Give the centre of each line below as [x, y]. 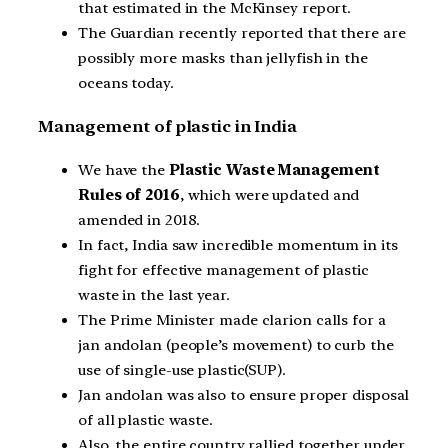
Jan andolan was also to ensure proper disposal [244, 394]
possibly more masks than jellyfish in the [223, 58]
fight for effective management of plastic [223, 269]
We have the [123, 169]
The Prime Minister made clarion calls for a [232, 319]
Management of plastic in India [167, 126]
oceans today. [126, 83]
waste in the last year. [154, 294]
